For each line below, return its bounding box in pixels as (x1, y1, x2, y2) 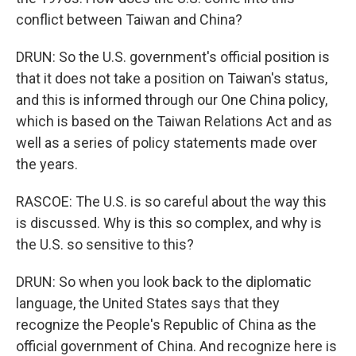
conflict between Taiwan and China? (16, 10, 242, 28)
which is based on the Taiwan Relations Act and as (16, 112, 332, 130)
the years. (16, 155, 78, 172)
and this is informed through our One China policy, (16, 91, 327, 108)
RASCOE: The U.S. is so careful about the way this (16, 192, 327, 210)
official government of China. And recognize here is (16, 337, 337, 354)
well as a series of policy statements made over (16, 133, 317, 151)
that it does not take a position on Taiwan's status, (16, 69, 327, 87)
